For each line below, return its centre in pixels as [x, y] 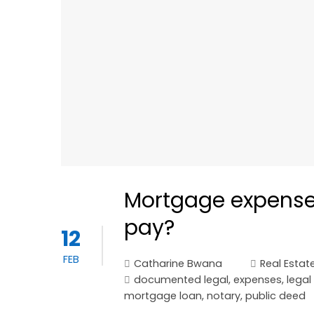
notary [224, 296]
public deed [275, 296]
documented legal [181, 280]
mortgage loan [163, 296]
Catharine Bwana [178, 264]
